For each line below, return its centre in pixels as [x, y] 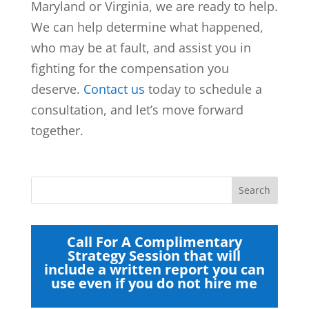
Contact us [114, 89]
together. [59, 130]
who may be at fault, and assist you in [141, 47]
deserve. [55, 89]
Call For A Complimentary [154, 241]
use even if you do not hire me [154, 283]
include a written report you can [154, 269]
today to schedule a [203, 89]
